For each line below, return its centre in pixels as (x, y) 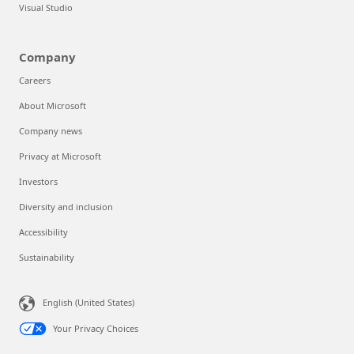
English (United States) (88, 303)
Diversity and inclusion (66, 207)
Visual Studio (46, 8)
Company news (51, 131)
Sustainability (47, 258)
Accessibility (43, 232)
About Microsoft (53, 106)
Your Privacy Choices (96, 329)
